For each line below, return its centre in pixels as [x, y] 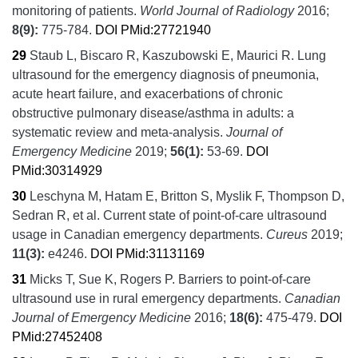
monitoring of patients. [76, 10]
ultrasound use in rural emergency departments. [148, 298]
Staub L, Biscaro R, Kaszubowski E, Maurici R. [162, 55]
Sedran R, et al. [56, 215]
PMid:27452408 [57, 336]
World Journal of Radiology [217, 10]
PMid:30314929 [57, 170]
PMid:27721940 [166, 30]
